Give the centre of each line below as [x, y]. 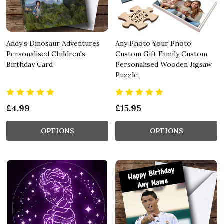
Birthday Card [30, 64]
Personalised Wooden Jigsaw [164, 64]
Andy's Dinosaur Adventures [53, 43]
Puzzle [127, 75]
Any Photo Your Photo [153, 43]
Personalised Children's [46, 54]
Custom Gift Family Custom [161, 54]
